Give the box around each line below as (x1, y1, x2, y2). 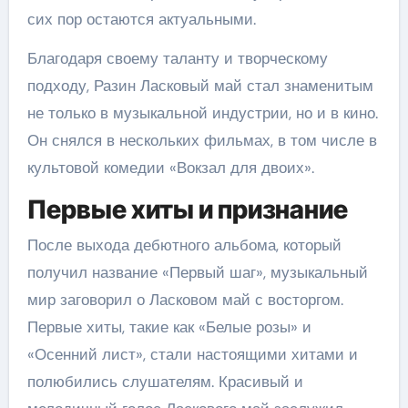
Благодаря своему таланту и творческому (26, 47, 328, 68)
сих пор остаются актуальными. (26, 8, 256, 29)
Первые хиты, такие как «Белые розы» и (26, 317, 311, 337)
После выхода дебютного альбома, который (26, 235, 342, 255)
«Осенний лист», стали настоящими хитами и (26, 344, 358, 364)
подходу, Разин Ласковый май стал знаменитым (26, 75, 373, 96)
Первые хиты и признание (26, 193, 348, 225)
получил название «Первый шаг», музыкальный (26, 262, 368, 282)
